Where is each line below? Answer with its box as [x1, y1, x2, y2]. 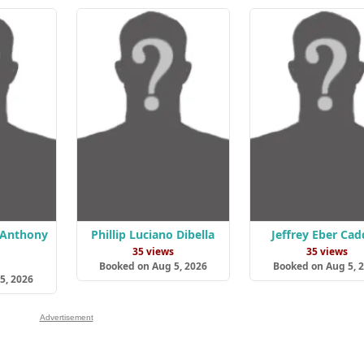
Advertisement [39, 313, 93, 323]
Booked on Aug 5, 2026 [98, 259, 207, 274]
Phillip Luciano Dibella [91, 227, 215, 243]
